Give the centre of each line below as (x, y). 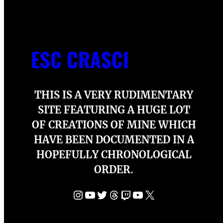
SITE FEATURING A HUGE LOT (114, 110)
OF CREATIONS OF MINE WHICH (114, 125)
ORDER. (114, 169)
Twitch (123, 194)
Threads (110, 194)
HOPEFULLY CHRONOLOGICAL (114, 155)
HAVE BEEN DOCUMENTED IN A (114, 140)
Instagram (77, 194)
